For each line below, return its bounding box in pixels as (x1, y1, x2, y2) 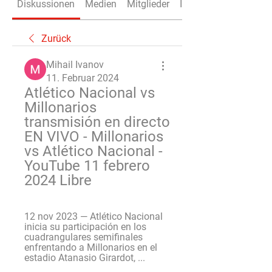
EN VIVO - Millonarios (24, 128, 163, 145)
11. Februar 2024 (46, 72, 119, 84)
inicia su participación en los (24, 221, 146, 233)
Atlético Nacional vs (24, 84, 155, 101)
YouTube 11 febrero (24, 157, 150, 174)
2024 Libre (24, 172, 92, 189)
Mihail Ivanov (46, 59, 104, 70)
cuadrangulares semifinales (24, 231, 143, 243)
